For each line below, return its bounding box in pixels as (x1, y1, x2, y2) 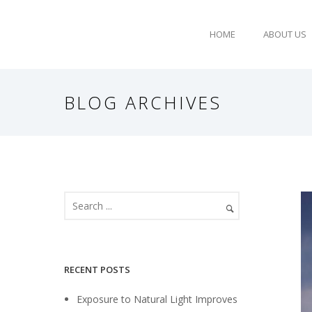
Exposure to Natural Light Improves (77, 292, 238, 306)
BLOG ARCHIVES (64, 91, 221, 114)
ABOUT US (263, 28, 306, 40)
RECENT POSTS (64, 263, 130, 276)
